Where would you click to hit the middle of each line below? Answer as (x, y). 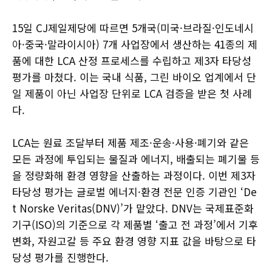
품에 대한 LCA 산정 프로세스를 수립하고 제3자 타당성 (132, 60)
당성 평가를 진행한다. (60, 257)
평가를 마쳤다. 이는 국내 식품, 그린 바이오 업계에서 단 (134, 76)
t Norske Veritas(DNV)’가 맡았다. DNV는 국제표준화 (133, 208)
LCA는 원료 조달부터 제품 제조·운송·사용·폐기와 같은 (131, 142)
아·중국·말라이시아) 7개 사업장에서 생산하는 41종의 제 (135, 44)
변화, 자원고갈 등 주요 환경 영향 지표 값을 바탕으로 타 (134, 240)
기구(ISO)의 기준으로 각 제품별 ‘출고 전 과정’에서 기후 (135, 224)
